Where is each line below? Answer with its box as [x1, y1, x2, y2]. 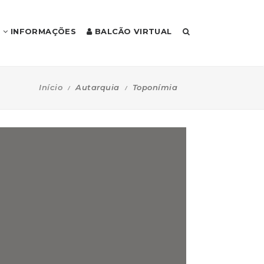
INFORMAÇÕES [8, 27, 77, 36]
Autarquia [75, 82, 120, 92]
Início [39, 82, 62, 92]
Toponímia [132, 82, 177, 92]
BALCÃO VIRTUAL [92, 27, 172, 36]
